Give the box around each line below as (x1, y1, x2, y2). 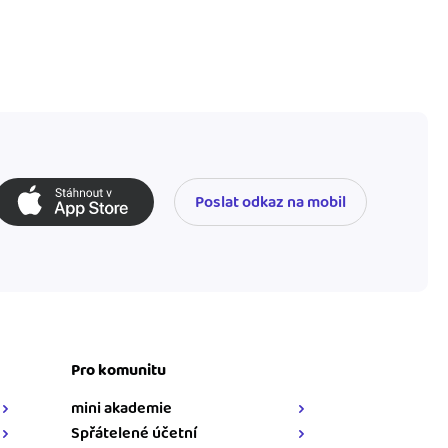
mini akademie (71, 396, 173, 422)
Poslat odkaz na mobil (194, 189, 346, 215)
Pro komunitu (71, 358, 167, 384)
